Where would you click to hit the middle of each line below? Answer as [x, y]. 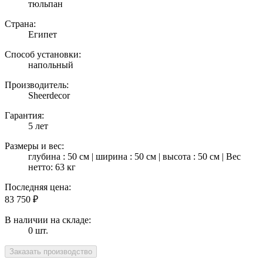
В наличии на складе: [48, 220]
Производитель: [37, 85]
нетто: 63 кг [52, 167]
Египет [43, 35]
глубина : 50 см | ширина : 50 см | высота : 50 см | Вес [134, 157]
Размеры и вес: [34, 146]
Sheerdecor [49, 96]
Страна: [20, 24]
